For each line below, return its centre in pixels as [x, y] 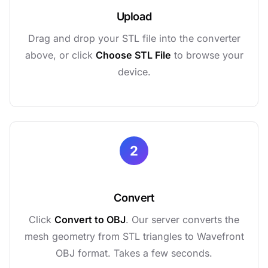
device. [134, 72]
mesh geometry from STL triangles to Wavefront [134, 236]
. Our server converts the [182, 220]
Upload [134, 16]
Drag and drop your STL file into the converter [134, 38]
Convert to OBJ [90, 220]
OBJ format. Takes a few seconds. [134, 253]
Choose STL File [133, 55]
